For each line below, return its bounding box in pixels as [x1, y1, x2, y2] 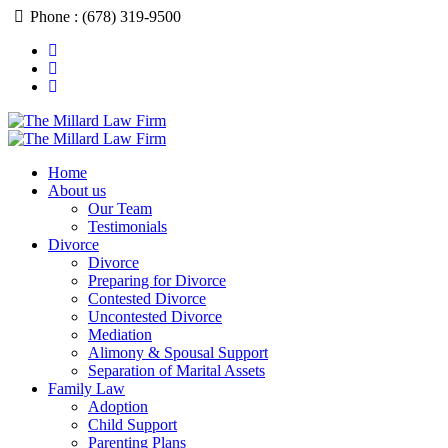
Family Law [48, 380, 125, 397]
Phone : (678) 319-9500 [30, 8, 182, 25]
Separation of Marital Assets [88, 362, 265, 379]
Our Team [88, 200, 152, 217]
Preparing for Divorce [88, 272, 226, 289]
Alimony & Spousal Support [88, 344, 268, 361]
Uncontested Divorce [88, 308, 222, 325]
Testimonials [88, 218, 167, 235]
